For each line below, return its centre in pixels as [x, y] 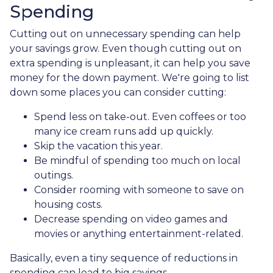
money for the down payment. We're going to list [129, 78]
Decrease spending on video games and [131, 219]
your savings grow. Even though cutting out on [126, 48]
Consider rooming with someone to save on [139, 190]
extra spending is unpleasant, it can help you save [130, 63]
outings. [54, 175]
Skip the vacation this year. [98, 146]
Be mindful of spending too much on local [137, 161]
